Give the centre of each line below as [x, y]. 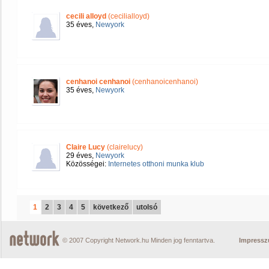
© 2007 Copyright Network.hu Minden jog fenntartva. [139, 240]
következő [111, 207]
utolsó [147, 207]
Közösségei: [87, 164]
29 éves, [81, 156]
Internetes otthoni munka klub [156, 164]
